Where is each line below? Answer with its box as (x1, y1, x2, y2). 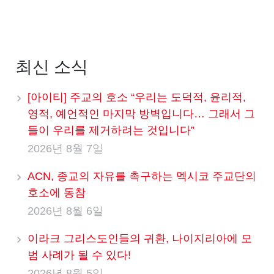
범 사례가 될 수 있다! (28, 248, 131, 261)
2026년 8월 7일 (28, 142, 103, 155)
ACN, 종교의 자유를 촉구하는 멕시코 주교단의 (28, 169, 256, 182)
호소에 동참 (28, 186, 86, 199)
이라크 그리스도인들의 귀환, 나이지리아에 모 (28, 232, 252, 245)
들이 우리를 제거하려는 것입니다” (28, 124, 194, 136)
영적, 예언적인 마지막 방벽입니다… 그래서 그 (28, 107, 255, 120)
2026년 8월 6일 (28, 204, 103, 217)
